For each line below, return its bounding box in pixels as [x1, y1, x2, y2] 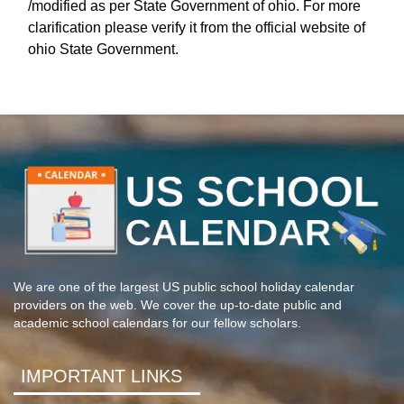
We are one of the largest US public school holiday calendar [14, 280, 354, 295]
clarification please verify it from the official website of [28, 19, 365, 35]
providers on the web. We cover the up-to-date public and [14, 298, 342, 313]
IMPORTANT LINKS [21, 366, 183, 387]
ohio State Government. [28, 41, 179, 57]
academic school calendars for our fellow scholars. [14, 317, 301, 331]
